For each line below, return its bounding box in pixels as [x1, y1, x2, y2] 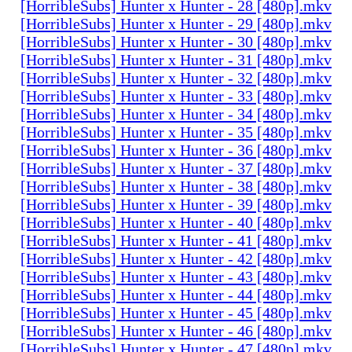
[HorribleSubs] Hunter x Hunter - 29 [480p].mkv [20, 14, 332, 32]
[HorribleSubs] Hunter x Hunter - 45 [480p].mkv [20, 303, 332, 321]
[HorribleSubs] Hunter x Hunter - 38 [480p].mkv [20, 177, 332, 195]
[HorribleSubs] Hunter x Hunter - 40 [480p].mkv [20, 213, 332, 231]
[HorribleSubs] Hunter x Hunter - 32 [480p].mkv [20, 68, 332, 86]
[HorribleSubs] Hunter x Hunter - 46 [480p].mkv [20, 321, 332, 339]
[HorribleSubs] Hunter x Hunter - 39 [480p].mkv [20, 195, 332, 213]
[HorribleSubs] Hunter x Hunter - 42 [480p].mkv [20, 249, 332, 267]
